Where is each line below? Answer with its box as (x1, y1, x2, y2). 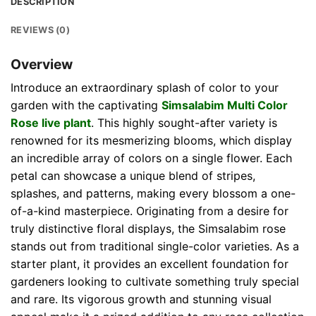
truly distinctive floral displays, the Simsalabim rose (11, 221, 286, 236)
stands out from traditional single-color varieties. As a (11, 239, 299, 254)
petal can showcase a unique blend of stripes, (11, 169, 255, 183)
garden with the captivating (11, 98, 162, 113)
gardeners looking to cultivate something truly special (11, 274, 299, 289)
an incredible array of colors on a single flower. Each (11, 151, 292, 166)
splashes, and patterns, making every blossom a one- (11, 186, 296, 201)
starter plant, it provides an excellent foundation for (11, 257, 288, 272)
